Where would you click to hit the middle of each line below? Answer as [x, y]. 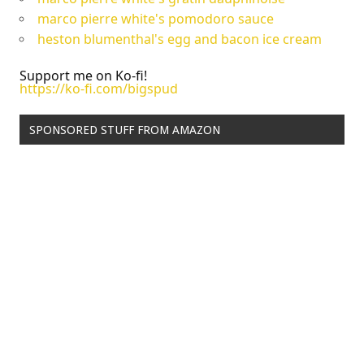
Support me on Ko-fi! [83, 76]
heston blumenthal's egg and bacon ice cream [180, 39]
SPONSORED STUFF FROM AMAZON [124, 130]
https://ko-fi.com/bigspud [99, 89]
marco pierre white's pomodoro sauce [156, 19]
